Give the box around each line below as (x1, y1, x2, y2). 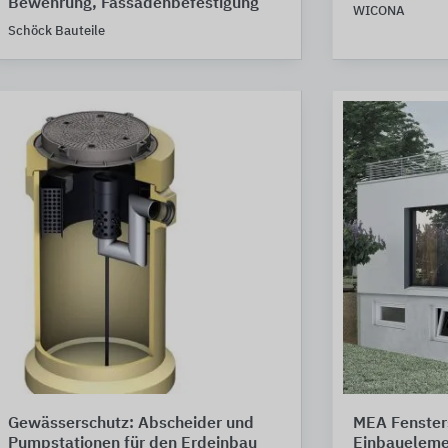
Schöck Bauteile (8, 25, 105, 38)
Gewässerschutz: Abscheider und (8, 415, 254, 432)
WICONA (352, 5, 405, 18)
